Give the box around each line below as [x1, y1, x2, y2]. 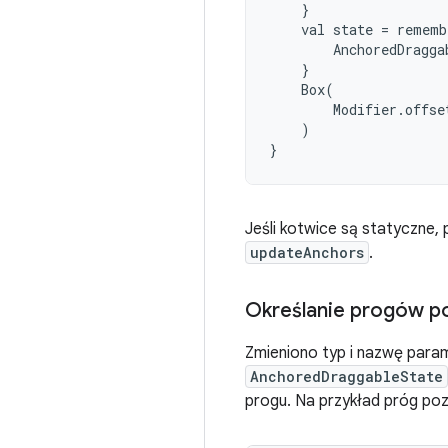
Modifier [333, 100, 397, 119]
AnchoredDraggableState [250, 367, 443, 386]
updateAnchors [250, 243, 364, 262]
